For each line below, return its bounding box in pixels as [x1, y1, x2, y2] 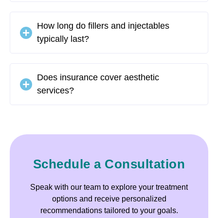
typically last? [37, 34, 89, 44]
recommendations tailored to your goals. [40, 206, 178, 215]
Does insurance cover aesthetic [37, 73, 159, 83]
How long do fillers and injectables [37, 21, 169, 31]
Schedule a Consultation [33, 157, 185, 172]
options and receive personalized [52, 195, 166, 203]
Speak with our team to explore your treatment [30, 183, 188, 192]
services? [37, 86, 74, 96]
